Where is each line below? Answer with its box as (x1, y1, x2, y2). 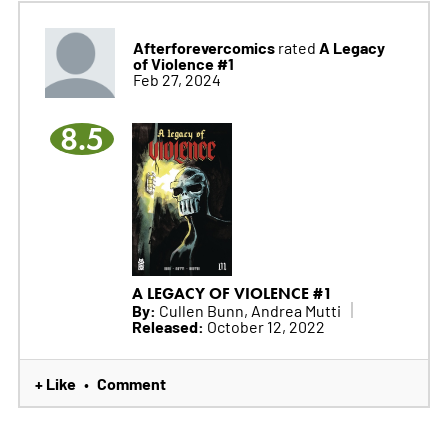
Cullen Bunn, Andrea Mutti (155, 299, 341, 320)
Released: (131, 314, 204, 337)
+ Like (34, 371, 76, 394)
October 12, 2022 (203, 315, 325, 336)
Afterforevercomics (132, 36, 275, 59)
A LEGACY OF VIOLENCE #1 (131, 283, 333, 303)
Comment (96, 371, 166, 394)
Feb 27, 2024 (132, 69, 221, 90)
